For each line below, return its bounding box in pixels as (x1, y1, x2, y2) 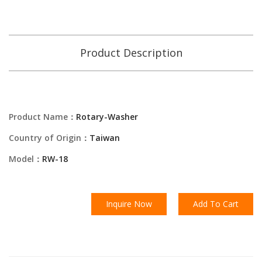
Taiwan (89, 132, 120, 143)
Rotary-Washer (76, 111, 138, 122)
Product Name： (9, 111, 76, 122)
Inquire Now (106, 198, 152, 209)
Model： (9, 153, 42, 164)
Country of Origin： (9, 132, 89, 143)
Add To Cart (193, 198, 239, 209)
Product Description (80, 46, 182, 60)
